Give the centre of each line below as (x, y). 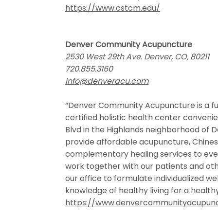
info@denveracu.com (107, 81)
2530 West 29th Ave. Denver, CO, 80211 (137, 57)
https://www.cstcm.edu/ (113, 8)
